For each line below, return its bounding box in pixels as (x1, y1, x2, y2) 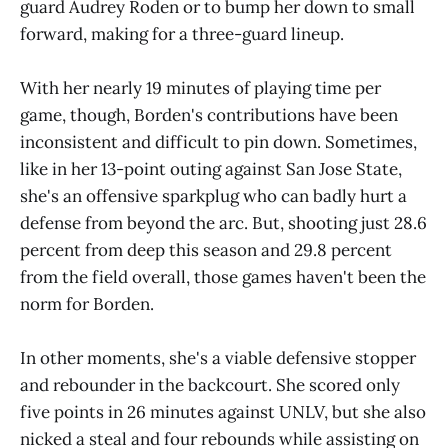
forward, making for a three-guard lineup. (20, 23, 344, 46)
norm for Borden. (20, 293, 154, 316)
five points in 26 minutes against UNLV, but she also (20, 401, 426, 424)
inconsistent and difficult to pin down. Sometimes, (20, 131, 417, 154)
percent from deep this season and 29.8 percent (20, 239, 392, 262)
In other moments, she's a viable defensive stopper (20, 347, 416, 370)
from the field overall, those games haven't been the (20, 266, 426, 289)
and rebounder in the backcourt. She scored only (20, 374, 400, 397)
